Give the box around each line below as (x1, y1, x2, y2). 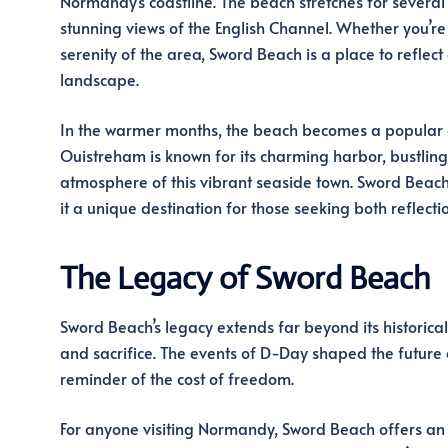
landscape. (59, 68, 139, 91)
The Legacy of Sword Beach (59, 257, 430, 298)
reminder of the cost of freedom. (59, 366, 294, 389)
